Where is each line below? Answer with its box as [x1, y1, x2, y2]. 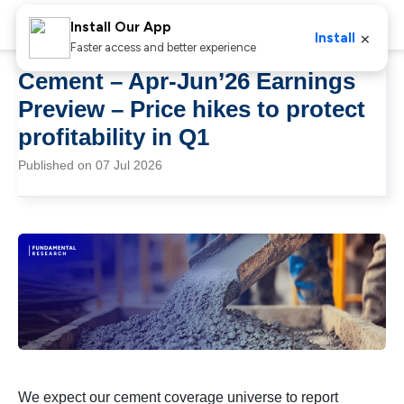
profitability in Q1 [18, 124, 209, 151]
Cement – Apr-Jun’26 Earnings [18, 68, 355, 95]
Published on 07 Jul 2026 [18, 158, 162, 172]
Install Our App [69, 19, 171, 35]
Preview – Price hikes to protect [18, 96, 365, 123]
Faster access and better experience [69, 41, 256, 54]
